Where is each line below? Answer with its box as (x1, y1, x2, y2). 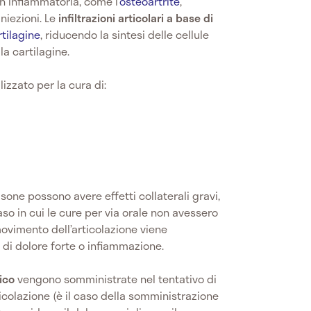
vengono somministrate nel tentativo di (15, 270, 217, 288)
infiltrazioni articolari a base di (58, 9, 213, 27)
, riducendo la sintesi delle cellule (40, 26, 209, 44)
